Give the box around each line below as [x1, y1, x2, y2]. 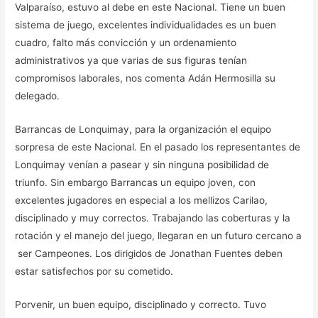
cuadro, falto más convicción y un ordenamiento [15, 37, 237, 49]
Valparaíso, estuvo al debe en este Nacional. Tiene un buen [15, 1, 286, 13]
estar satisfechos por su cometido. [15, 265, 174, 278]
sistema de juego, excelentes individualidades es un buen [15, 19, 277, 31]
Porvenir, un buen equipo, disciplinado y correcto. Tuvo [15, 299, 267, 311]
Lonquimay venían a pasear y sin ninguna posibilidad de [15, 159, 270, 171]
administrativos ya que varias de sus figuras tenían [15, 55, 248, 67]
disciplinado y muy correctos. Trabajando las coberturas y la [15, 212, 291, 224]
